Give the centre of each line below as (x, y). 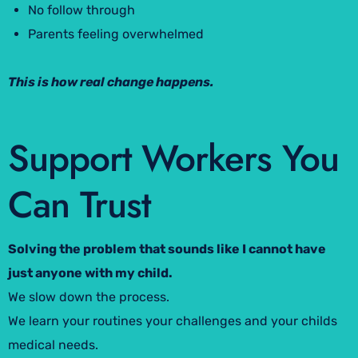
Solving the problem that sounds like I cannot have (167, 249)
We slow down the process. (89, 296)
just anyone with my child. (90, 272)
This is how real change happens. (111, 82)
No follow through (82, 10)
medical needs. (53, 344)
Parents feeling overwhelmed (116, 34)
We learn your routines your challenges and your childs (173, 320)
